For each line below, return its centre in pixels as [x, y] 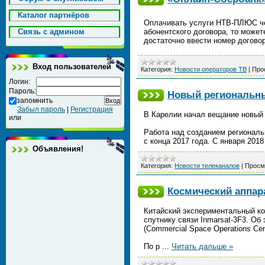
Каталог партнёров [54, 15]
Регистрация [92, 109]
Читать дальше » [202, 246]
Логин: [20, 82]
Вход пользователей [72, 67]
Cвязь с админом [51, 32]
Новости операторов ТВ [211, 69]
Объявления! [58, 149]
